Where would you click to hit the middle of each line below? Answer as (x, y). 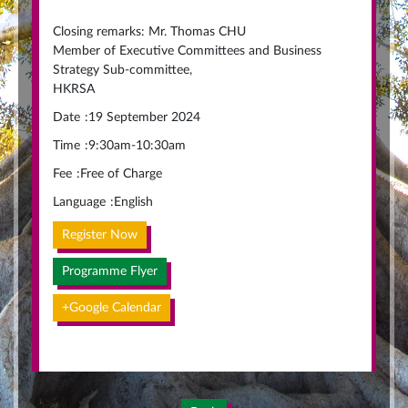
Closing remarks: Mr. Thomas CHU (149, 32)
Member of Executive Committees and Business (187, 51)
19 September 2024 (144, 117)
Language (79, 202)
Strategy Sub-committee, (122, 70)
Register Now (100, 235)
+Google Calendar (112, 308)
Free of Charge (121, 174)
